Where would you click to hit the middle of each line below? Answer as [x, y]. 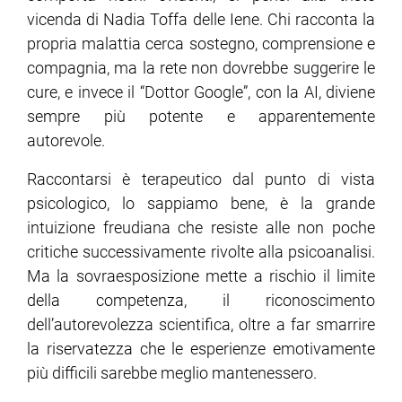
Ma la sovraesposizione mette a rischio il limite [201, 276]
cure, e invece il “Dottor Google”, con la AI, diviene [201, 92]
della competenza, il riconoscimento [201, 301]
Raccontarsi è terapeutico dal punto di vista [201, 179]
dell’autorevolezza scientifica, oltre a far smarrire [201, 325]
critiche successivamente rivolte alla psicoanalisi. [201, 252]
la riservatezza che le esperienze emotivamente [201, 349]
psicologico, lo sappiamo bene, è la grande [201, 204]
